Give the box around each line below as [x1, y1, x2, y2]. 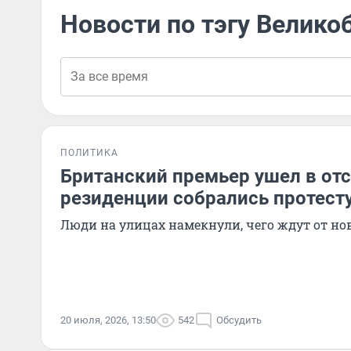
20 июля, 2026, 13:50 [60, 314, 156, 326]
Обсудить [216, 314, 262, 326]
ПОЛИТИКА [60, 147, 118, 158]
